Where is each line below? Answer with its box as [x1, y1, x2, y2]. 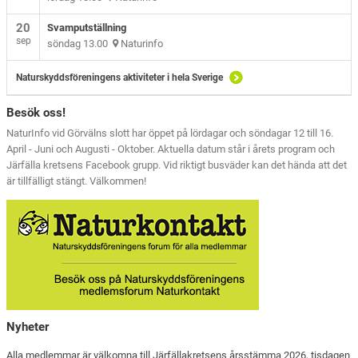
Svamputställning [47, 21, 127, 34]
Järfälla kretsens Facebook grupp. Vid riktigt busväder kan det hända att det [6, 158, 348, 171]
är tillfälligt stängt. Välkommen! [6, 174, 147, 187]
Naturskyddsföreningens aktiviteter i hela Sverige [16, 71, 224, 83]
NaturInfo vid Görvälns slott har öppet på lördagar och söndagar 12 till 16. [6, 126, 334, 139]
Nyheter [6, 319, 50, 334]
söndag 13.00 [47, 37, 113, 50]
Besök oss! [6, 105, 66, 120]
